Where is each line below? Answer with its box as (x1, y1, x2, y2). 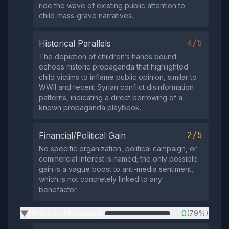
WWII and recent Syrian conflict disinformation (39, 83, 194, 91)
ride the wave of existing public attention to (39, 1, 185, 10)
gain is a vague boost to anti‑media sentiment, (39, 165, 193, 173)
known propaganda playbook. (39, 103, 141, 112)
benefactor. (39, 185, 78, 194)
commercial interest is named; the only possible (39, 154, 198, 163)
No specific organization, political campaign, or (39, 144, 197, 153)
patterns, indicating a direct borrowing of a (39, 93, 182, 102)
